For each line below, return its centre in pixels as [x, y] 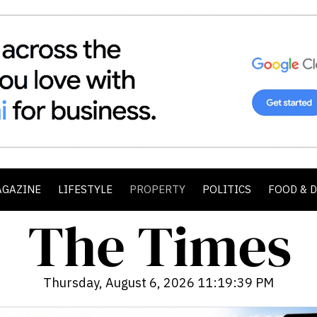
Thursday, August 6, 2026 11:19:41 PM [158, 283]
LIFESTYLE [85, 189]
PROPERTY [157, 189]
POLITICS [227, 189]
